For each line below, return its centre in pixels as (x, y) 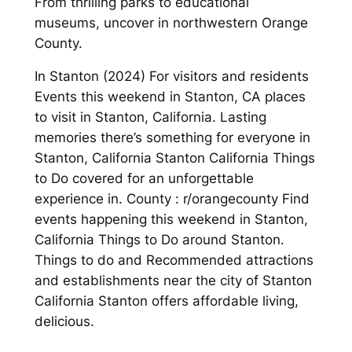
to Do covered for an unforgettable (144, 179)
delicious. (64, 322)
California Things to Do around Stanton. (159, 240)
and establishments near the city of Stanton (173, 281)
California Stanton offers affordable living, (166, 301)
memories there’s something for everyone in (172, 138)
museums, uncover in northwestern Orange (171, 22)
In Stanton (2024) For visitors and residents (171, 77)
